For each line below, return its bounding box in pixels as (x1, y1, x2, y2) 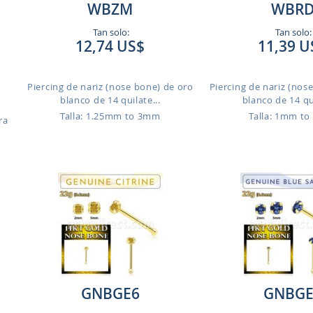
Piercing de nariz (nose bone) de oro (27, 80, 194, 93)
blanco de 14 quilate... (60, 94, 161, 106)
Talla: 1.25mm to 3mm (60, 110, 161, 122)
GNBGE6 (80, 284, 140, 303)
